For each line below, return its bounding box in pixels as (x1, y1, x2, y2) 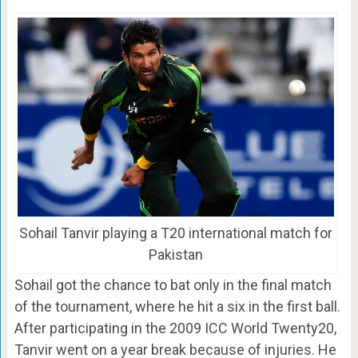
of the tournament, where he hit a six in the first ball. (14, 297, 340, 315)
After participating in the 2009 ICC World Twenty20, (14, 319, 336, 336)
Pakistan (148, 245, 203, 263)
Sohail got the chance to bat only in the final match (14, 276, 332, 293)
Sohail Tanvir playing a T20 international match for (18, 224, 332, 241)
